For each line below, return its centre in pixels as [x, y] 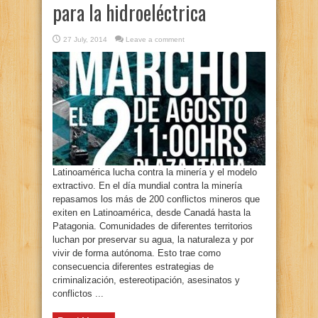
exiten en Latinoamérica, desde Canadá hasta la [152, 213]
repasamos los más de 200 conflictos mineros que [156, 199]
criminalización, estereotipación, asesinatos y [146, 280]
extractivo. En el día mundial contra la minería [147, 186]
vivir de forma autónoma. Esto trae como [137, 253]
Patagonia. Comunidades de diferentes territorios [153, 226]
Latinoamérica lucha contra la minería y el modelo [155, 172]
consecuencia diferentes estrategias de [133, 267]
